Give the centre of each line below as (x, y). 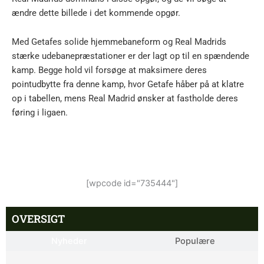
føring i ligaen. (40, 113)
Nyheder (69, 241)
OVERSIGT (38, 218)
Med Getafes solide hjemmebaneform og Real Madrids (119, 42)
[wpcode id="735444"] (132, 183)
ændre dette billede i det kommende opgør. (96, 13)
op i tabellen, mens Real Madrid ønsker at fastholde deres (125, 99)
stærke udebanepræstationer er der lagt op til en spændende (131, 56)
